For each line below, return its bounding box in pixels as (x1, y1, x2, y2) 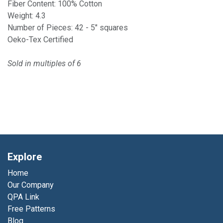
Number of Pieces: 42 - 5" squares (7, 23, 128, 32)
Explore (7, 150, 42, 165)
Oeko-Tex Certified (7, 35, 73, 44)
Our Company (7, 180, 54, 190)
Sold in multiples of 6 (7, 59, 81, 68)
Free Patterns (7, 204, 55, 214)
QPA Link (7, 192, 39, 202)
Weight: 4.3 (7, 11, 46, 20)
